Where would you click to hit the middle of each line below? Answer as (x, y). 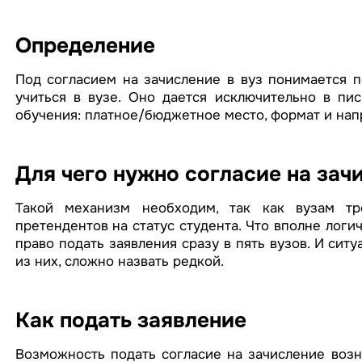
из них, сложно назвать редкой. (119, 261)
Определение (85, 46)
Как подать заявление (130, 320)
